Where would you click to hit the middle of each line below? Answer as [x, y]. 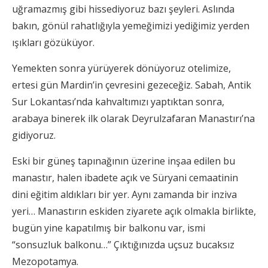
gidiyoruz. [34, 135]
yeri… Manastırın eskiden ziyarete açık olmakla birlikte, [134, 211]
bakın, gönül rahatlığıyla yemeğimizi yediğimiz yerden [131, 25]
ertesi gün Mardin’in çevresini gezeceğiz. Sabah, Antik [132, 85]
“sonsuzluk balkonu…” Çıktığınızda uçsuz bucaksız [123, 244]
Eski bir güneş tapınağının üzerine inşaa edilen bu [124, 161]
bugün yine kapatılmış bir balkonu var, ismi [109, 228]
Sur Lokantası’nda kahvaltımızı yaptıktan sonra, [118, 101]
